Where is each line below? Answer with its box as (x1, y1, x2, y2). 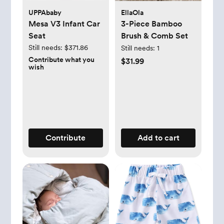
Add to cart (137, 133, 179, 143)
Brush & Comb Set (121, 31, 188, 41)
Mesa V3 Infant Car (28, 19, 100, 29)
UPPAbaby (28, 8, 61, 17)
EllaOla (121, 8, 143, 17)
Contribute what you (28, 55, 94, 64)
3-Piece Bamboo (121, 19, 182, 29)
